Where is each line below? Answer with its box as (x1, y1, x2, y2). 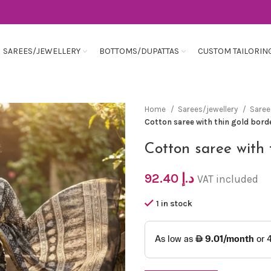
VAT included (197, 173, 258, 185)
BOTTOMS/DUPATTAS (99, 46, 179, 56)
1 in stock (156, 198, 192, 209)
